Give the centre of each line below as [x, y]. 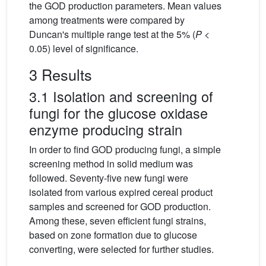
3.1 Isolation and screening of [121, 96]
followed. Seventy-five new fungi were [109, 178]
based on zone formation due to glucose [113, 235]
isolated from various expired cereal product [121, 192]
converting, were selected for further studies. [121, 249]
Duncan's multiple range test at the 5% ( [112, 34]
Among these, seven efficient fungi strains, [118, 221]
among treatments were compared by [107, 20]
